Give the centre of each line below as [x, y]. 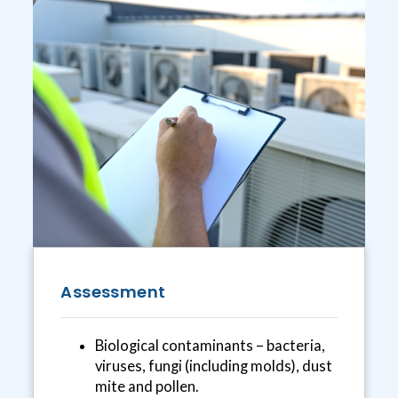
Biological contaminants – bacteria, [210, 346]
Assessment [113, 292]
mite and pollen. [147, 387]
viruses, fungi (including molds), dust [213, 366]
